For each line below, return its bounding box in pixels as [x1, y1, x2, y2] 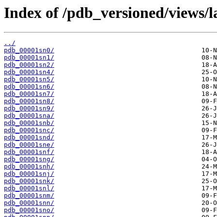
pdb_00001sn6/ [4, 83, 54, 91]
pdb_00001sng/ [4, 155, 54, 163]
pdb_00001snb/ [4, 119, 54, 127]
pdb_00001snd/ [4, 134, 54, 141]
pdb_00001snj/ [4, 170, 54, 178]
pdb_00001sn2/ [4, 61, 54, 69]
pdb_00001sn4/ [4, 68, 54, 76]
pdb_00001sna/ [4, 112, 54, 120]
